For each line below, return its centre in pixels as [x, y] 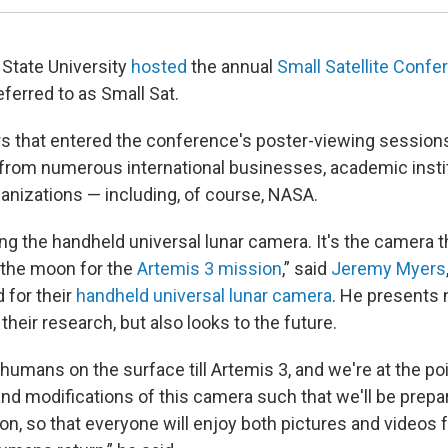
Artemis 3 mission [209, 269]
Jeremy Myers [386, 269]
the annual [232, 67]
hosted [159, 67]
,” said [304, 269]
